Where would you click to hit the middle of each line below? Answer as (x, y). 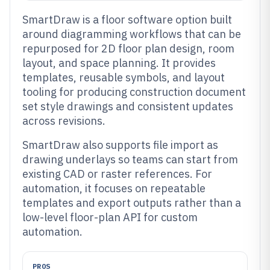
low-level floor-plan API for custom (110, 217)
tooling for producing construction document (134, 92)
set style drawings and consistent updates (128, 106)
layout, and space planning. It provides (119, 63)
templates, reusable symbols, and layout (124, 77)
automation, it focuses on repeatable (114, 188)
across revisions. (64, 121)
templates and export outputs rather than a (132, 203)
